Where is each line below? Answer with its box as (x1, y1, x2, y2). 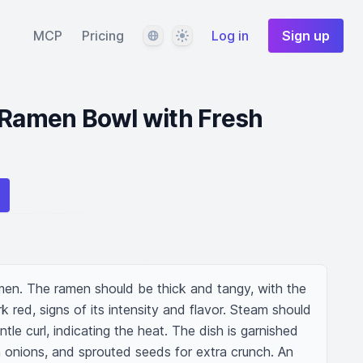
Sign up (282, 28, 330, 44)
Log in (211, 28, 249, 44)
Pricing (82, 28, 124, 44)
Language (143, 27, 200, 43)
